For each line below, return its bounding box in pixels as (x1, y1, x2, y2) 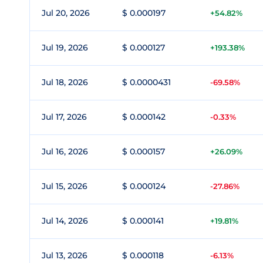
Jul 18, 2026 (42, 77, 88, 87)
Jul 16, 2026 (42, 146, 88, 157)
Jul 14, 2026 (42, 215, 88, 226)
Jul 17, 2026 (42, 112, 87, 122)
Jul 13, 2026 (42, 250, 87, 261)
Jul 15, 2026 (42, 181, 87, 191)
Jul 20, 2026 (42, 8, 90, 18)
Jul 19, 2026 (42, 42, 88, 53)
